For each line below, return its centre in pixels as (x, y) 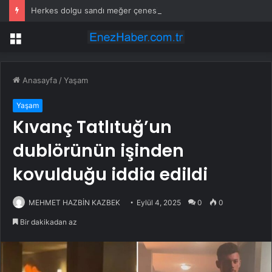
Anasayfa (39, 80)
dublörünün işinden (98, 151)
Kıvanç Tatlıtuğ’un (92, 127)
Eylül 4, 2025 (159, 203)
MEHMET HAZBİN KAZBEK (74, 203)
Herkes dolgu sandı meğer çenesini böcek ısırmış (124, 10)
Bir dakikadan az (48, 222)
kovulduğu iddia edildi (110, 175)
